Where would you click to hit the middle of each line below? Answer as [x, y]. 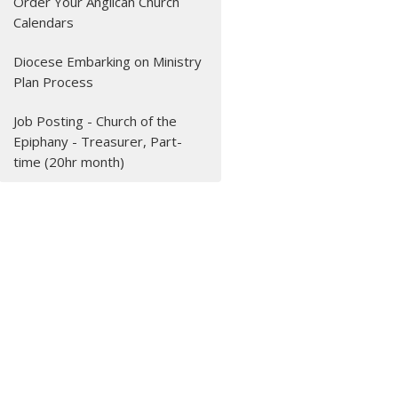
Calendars [44, 23]
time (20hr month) [69, 162]
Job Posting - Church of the [96, 121]
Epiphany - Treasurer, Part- [98, 142]
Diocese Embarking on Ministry [108, 62]
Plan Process [54, 82]
